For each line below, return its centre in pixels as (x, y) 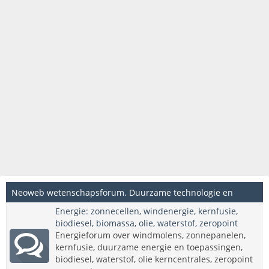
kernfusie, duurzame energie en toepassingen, (149, 247)
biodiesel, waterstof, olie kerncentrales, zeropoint (154, 259)
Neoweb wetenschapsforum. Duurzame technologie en (122, 192)
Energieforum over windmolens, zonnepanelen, (150, 235)
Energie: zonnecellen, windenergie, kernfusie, (147, 211)
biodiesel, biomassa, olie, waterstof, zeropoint (147, 223)
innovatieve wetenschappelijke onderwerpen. (103, 213)
